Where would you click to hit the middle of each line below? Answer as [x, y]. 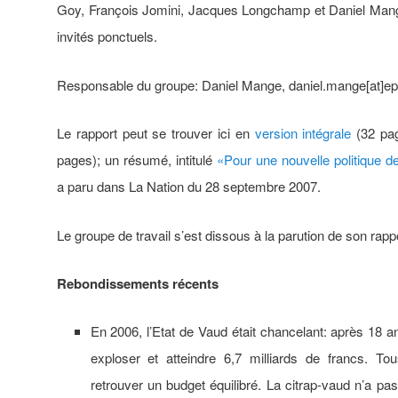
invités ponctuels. [107, 36]
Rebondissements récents [138, 283]
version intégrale [303, 133]
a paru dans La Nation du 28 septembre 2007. [189, 187]
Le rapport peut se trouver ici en [156, 133]
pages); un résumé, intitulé [137, 160]
